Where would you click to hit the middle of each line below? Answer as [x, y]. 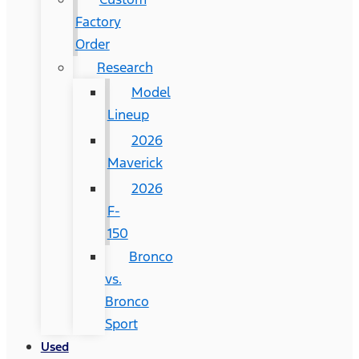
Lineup [128, 114]
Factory [98, 21]
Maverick [135, 162]
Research [125, 67]
